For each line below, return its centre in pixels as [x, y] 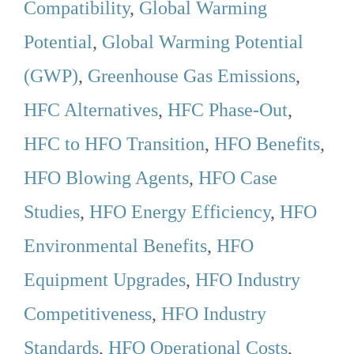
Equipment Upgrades [105, 280]
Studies [52, 212]
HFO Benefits [267, 144]
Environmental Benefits [115, 246]
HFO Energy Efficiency [180, 212]
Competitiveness [88, 314]
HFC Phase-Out [228, 110]
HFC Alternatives [91, 110]
